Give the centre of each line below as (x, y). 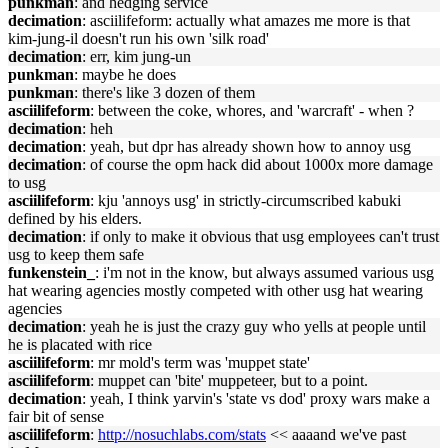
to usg (27, 182)
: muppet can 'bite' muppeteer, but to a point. (229, 380)
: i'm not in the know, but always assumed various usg (264, 272)
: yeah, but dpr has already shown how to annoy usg (246, 146)
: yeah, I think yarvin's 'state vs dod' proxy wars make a (256, 398)
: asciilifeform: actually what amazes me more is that (246, 20)
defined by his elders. (75, 218)
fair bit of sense (56, 416)
